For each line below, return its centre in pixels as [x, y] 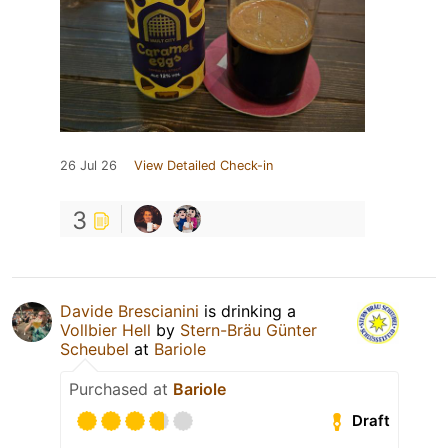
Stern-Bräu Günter [248, 329]
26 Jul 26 [88, 165]
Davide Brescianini [129, 310]
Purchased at [121, 388]
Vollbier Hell [105, 329]
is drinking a [247, 310]
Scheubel [94, 348]
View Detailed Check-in [203, 165]
